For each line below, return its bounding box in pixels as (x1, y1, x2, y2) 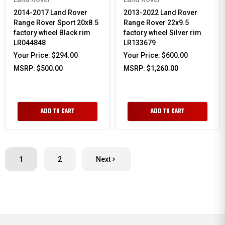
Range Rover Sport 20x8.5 (14, 19, 98, 27)
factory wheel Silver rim (124, 29, 201, 37)
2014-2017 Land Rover (14, 9, 87, 17)
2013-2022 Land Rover (124, 9, 197, 17)
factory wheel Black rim (14, 29, 90, 37)
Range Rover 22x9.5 (124, 19, 189, 27)
